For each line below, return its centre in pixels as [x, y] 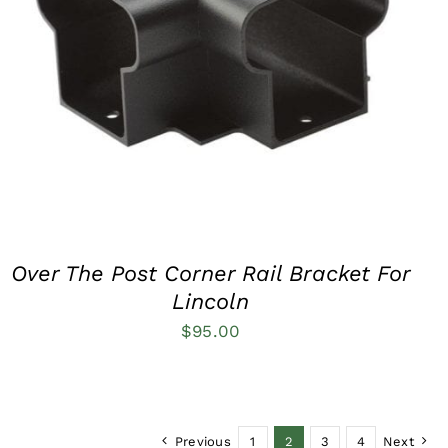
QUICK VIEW [210, 27]
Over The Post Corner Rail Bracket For [210, 274]
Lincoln [211, 302]
